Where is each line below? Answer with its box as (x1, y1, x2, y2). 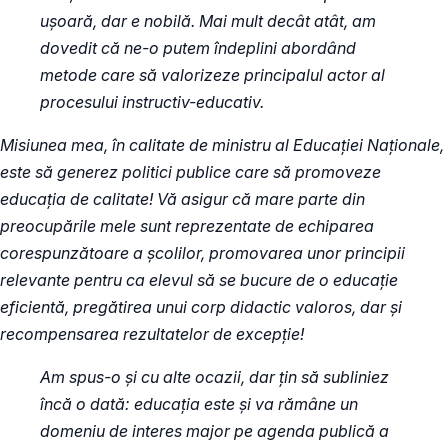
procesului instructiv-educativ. (40, 91, 264, 112)
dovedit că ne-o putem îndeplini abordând (40, 37, 356, 58)
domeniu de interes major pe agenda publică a (40, 420, 389, 441)
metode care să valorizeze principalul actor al (40, 64, 385, 85)
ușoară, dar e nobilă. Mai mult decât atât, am (40, 10, 376, 31)
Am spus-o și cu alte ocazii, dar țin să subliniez (40, 366, 389, 387)
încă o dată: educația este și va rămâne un (40, 393, 358, 414)
